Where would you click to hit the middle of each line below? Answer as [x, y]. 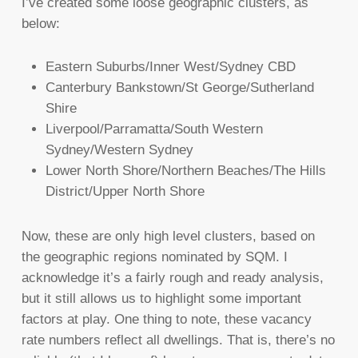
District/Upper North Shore [125, 192]
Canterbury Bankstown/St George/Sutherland [179, 88]
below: [40, 24]
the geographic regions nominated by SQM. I [154, 257]
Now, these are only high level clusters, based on [168, 237]
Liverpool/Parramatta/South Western [154, 129]
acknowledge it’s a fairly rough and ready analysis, [172, 278]
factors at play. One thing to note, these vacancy [166, 320]
